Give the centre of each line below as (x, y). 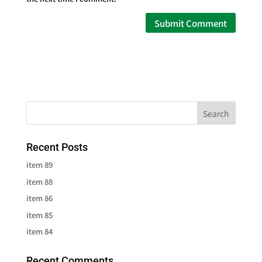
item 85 (39, 215)
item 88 (39, 181)
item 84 (39, 231)
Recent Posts (57, 147)
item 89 (39, 165)
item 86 (39, 198)
